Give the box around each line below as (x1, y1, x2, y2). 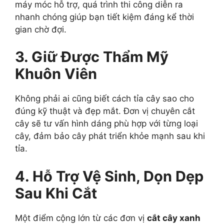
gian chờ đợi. (15, 24, 66, 34)
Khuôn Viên (15, 65, 97, 83)
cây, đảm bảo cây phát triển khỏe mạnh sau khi (15, 131, 205, 141)
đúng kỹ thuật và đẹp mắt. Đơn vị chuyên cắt (15, 106, 195, 116)
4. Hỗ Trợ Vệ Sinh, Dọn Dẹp (15, 167, 203, 185)
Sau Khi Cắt (15, 184, 97, 202)
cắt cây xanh (147, 212, 200, 223)
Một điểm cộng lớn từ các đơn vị (15, 212, 147, 223)
